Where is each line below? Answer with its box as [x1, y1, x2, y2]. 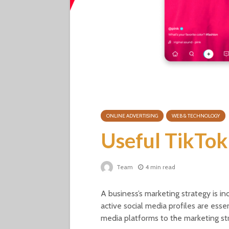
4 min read [145, 163, 175, 171]
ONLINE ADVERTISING [106, 112, 158, 119]
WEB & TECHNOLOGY [172, 112, 220, 119]
